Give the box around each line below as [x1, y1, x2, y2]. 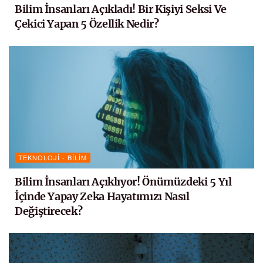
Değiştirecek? [15, 204, 83, 218]
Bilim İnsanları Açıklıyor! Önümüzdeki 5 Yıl [15, 175, 232, 189]
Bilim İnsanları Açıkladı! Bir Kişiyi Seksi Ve [15, 2, 227, 16]
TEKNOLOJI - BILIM [18, 153, 87, 163]
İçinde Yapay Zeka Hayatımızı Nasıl [15, 190, 190, 204]
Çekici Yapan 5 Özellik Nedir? [15, 17, 159, 31]
